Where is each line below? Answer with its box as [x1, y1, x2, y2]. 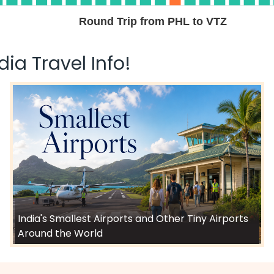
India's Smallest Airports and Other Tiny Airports [18, 212, 248, 226]
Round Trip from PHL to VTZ [78, 15, 227, 28]
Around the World [18, 226, 103, 241]
